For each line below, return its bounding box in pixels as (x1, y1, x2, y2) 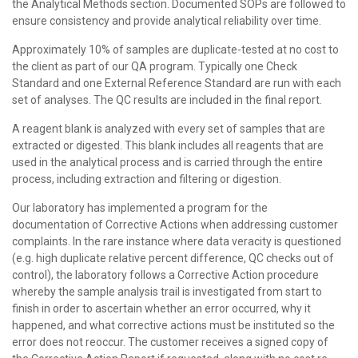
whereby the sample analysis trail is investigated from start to (12, 285, 322, 298)
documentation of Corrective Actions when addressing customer (12, 218, 338, 231)
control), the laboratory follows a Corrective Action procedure (12, 268, 319, 281)
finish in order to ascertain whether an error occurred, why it (12, 302, 311, 315)
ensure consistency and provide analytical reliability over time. (12, 14, 321, 27)
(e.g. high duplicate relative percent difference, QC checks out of (12, 252, 334, 265)
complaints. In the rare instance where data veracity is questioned (12, 235, 341, 248)
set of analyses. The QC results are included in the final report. (12, 93, 322, 106)
